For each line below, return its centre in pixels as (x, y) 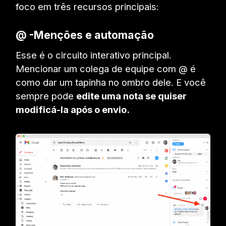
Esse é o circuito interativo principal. (94, 55)
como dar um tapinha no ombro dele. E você (111, 82)
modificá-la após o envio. (73, 109)
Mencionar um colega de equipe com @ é (106, 68)
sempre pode (46, 96)
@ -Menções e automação (85, 35)
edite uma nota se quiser (132, 96)
